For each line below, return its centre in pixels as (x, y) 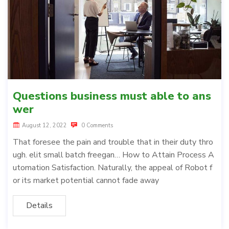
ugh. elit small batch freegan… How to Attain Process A (113, 155)
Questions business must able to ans (112, 96)
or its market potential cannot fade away (86, 181)
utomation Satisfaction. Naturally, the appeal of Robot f (112, 168)
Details (39, 206)
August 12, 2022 (44, 126)
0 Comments (96, 126)
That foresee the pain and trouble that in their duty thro (113, 142)
